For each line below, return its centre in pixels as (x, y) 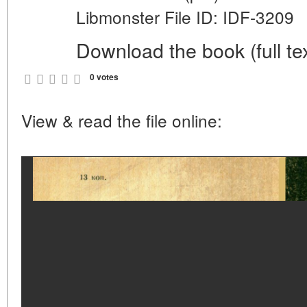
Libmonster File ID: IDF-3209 (185, 17)
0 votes (104, 77)
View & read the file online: (122, 120)
